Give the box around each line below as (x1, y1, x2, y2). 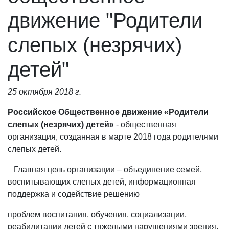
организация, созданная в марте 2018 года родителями (8, 132, 218, 141)
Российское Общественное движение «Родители (8, 108, 209, 117)
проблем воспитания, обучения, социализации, (8, 210, 187, 219)
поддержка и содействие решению (8, 190, 140, 198)
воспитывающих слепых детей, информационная (8, 177, 196, 186)
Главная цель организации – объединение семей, (8, 165, 202, 174)
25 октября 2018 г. (8, 87, 81, 96)
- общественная (116, 120, 176, 129)
